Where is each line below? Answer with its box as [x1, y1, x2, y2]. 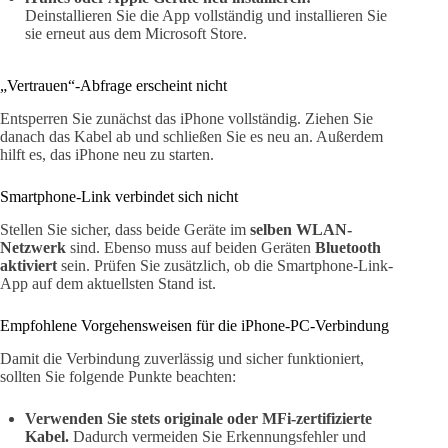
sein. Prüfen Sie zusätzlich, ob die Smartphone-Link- [57, 257, 393, 275]
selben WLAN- [250, 221, 352, 239]
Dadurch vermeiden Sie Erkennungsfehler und [69, 427, 366, 445]
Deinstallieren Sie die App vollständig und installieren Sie [25, 7, 387, 25]
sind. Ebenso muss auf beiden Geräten [66, 239, 315, 257]
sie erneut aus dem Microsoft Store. [25, 25, 247, 43]
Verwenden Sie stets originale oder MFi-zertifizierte [25, 409, 372, 427]
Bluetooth [315, 239, 381, 257]
